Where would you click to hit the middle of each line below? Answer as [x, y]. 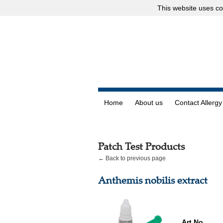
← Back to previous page [132, 158]
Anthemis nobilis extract [153, 180]
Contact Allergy [198, 103]
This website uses [186, 8]
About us [149, 103]
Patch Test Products [141, 146]
